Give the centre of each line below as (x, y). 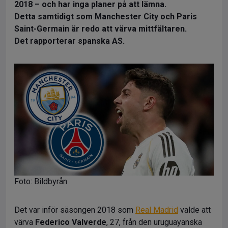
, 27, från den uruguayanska (154, 222)
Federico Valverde (71, 222)
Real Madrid (157, 210)
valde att (194, 210)
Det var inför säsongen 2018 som (75, 210)
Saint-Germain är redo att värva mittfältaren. (101, 28)
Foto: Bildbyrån (41, 181)
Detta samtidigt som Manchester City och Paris (106, 16)
